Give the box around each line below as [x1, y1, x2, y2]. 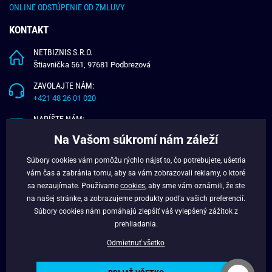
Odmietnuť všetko [107, 238, 165, 247]
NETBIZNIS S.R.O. [33, 47, 95, 58]
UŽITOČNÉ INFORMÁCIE [9, 147, 108, 160]
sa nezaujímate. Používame [27, 181, 120, 190]
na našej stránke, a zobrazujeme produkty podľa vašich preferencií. [27, 194, 245, 203]
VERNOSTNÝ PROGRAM [9, 185, 87, 195]
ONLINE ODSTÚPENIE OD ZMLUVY [9, 2, 124, 13]
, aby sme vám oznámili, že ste [145, 181, 245, 190]
